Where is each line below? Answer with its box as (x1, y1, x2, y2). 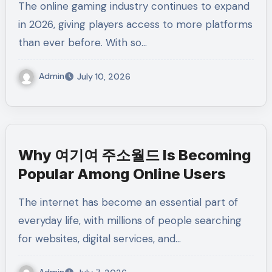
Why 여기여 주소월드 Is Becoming (18, 146, 251, 165)
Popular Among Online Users (18, 165, 226, 183)
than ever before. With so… (18, 36, 147, 50)
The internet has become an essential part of (18, 195, 25, 209)
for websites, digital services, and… (18, 232, 181, 246)
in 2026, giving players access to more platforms (18, 18, 253, 32)
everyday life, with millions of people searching (18, 214, 242, 228)
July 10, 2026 (76, 71, 131, 83)
